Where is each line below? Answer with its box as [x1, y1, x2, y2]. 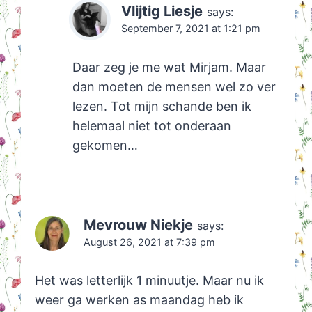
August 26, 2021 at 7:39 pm [83, 235, 215, 248]
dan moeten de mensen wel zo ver [72, 79, 276, 94]
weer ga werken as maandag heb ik [34, 292, 244, 308]
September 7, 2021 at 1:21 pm [120, 22, 260, 34]
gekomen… [72, 137, 138, 153]
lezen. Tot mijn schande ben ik [72, 98, 251, 114]
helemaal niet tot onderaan [72, 118, 231, 133]
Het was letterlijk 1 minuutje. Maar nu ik [34, 273, 264, 288]
